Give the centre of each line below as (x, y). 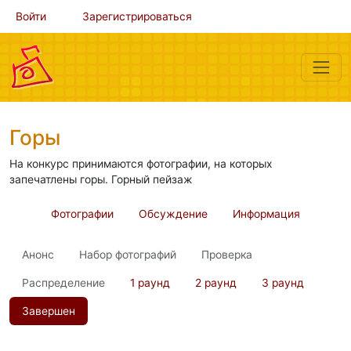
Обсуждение (173, 214)
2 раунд (216, 283)
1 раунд (150, 283)
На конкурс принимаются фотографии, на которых (141, 164)
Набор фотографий (128, 255)
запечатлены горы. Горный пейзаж (101, 179)
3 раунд (283, 283)
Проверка (227, 255)
